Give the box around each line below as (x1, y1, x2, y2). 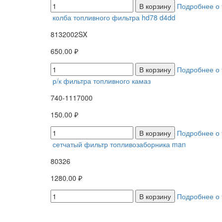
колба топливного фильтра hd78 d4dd (53, 12, 175, 22)
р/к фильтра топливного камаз (53, 75, 151, 86)
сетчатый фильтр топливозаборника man (53, 139, 186, 149)
